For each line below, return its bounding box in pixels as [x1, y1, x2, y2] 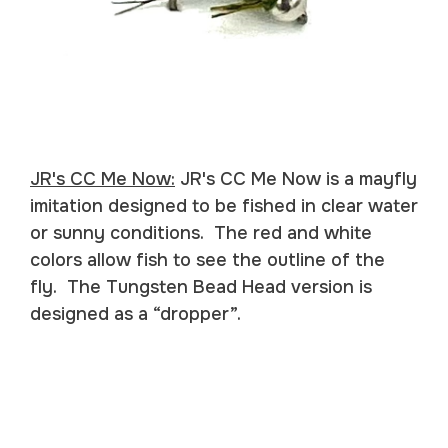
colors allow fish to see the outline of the [30, 248, 385, 271]
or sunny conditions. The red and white [30, 221, 372, 244]
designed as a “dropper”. [30, 302, 246, 325]
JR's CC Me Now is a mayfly [175, 167, 417, 190]
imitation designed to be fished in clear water [30, 194, 418, 217]
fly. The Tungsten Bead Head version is [30, 275, 372, 298]
